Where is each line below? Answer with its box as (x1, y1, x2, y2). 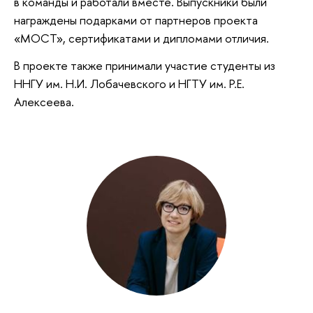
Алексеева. (14, 94, 74, 110)
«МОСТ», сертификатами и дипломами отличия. (14, 29, 272, 46)
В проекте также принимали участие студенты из (14, 57, 275, 74)
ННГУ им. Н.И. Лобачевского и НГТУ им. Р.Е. (14, 75, 245, 92)
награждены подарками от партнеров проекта (14, 11, 258, 28)
